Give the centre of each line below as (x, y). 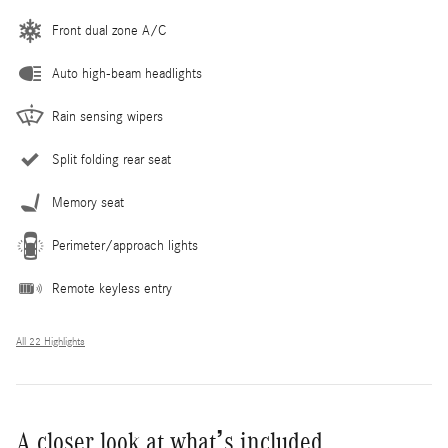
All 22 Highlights (50, 341)
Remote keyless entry (112, 288)
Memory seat (88, 202)
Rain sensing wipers (107, 116)
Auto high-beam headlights (127, 73)
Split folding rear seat (111, 159)
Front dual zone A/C (109, 30)
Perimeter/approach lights (125, 245)
